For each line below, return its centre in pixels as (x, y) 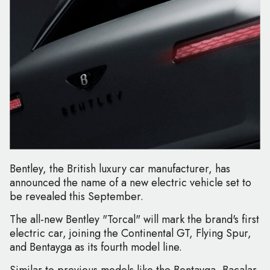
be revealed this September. (77, 197)
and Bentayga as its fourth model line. (96, 247)
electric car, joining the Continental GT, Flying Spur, (130, 234)
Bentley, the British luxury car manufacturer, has (120, 169)
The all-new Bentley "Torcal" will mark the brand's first (134, 220)
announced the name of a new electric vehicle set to (130, 183)
